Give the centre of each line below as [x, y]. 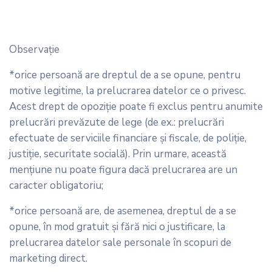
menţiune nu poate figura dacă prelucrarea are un [123, 169]
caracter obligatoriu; [56, 185]
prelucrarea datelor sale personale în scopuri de [120, 242]
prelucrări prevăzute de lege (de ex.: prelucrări [117, 122]
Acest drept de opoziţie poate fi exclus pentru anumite [136, 106]
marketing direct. [48, 258]
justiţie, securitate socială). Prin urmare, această [118, 154]
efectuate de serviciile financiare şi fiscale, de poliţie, [128, 138]
